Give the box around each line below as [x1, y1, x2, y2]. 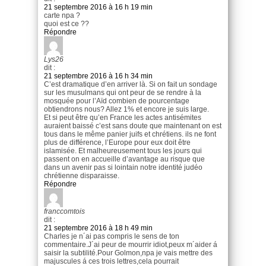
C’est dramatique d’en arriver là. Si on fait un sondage [44, 80, 217, 88]
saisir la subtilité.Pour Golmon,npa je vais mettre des [44, 248, 213, 257]
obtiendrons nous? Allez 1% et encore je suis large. [44, 104, 209, 113]
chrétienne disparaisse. [44, 171, 119, 180]
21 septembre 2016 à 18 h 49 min [44, 223, 153, 232]
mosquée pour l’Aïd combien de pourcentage [44, 96, 189, 105]
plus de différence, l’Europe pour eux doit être [44, 138, 191, 147]
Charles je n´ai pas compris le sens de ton [44, 232, 179, 240]
